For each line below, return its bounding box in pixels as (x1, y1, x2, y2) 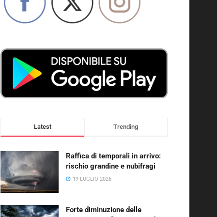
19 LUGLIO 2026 (71, 176, 111, 183)
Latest (33, 123, 51, 131)
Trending (113, 123, 139, 131)
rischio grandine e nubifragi (66, 162, 155, 171)
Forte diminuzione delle (66, 205, 141, 215)
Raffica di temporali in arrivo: (66, 152, 161, 161)
